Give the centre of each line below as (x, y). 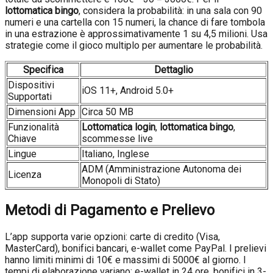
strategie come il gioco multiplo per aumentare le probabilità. (134, 46)
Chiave (22, 139)
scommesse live (117, 139)
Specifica (43, 70)
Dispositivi (31, 85)
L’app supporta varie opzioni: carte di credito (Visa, (112, 237)
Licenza (25, 175)
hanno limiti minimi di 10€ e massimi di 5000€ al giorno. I (126, 260)
